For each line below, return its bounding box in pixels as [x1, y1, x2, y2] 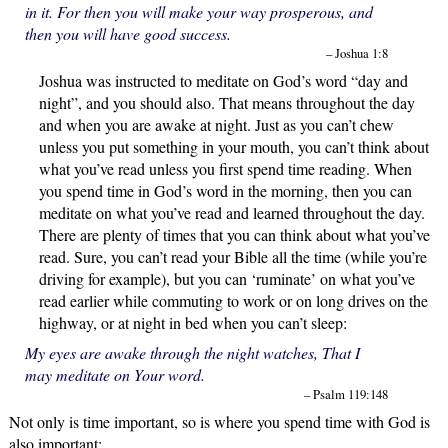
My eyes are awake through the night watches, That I [24, 341, 360, 363]
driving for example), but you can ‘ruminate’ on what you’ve [38, 267, 415, 289]
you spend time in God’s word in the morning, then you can [38, 179, 412, 201]
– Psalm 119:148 [303, 384, 388, 403]
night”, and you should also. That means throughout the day [38, 91, 415, 113]
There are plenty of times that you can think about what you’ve [38, 223, 430, 245]
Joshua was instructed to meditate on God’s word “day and [38, 69, 408, 91]
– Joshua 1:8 [325, 43, 388, 62]
